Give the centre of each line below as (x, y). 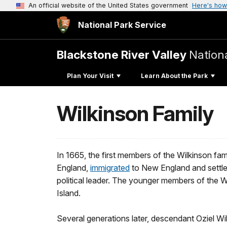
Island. (69, 193)
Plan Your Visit (90, 75)
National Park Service (122, 25)
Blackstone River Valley (123, 54)
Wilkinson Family (135, 113)
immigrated (110, 168)
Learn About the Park (174, 75)
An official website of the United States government (108, 5)
